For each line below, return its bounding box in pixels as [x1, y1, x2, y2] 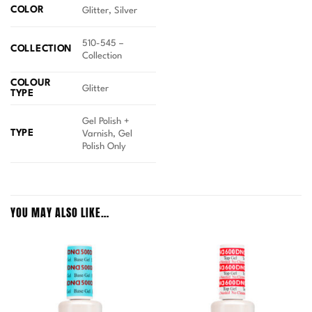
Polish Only [82, 141, 127, 151]
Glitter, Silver [82, 6, 138, 15]
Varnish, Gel [82, 129, 133, 139]
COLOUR [10, 79, 51, 88]
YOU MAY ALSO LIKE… [10, 204, 109, 221]
